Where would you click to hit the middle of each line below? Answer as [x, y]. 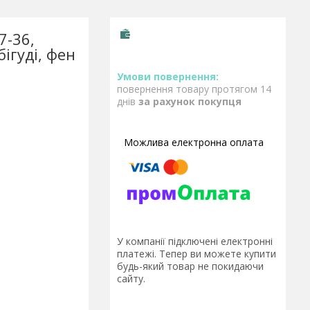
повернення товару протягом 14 [194, 89]
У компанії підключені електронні [195, 241]
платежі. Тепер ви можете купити [197, 254]
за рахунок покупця [190, 101]
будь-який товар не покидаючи [190, 266]
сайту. [131, 279]
